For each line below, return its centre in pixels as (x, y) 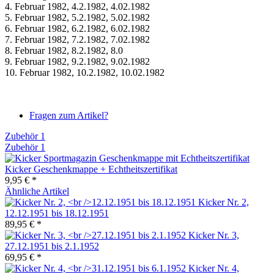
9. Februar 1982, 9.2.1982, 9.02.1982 (77, 61)
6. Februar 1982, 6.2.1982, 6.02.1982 (77, 28)
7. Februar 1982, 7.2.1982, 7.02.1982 (77, 39)
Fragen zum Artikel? (69, 115)
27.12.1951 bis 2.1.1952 (52, 246)
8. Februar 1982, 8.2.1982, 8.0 (64, 50)
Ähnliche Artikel (37, 191)
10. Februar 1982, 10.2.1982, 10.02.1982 (85, 72)
